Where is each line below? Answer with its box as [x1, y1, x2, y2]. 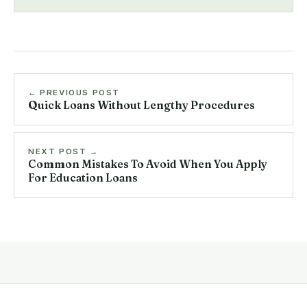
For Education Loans [28, 171, 138, 184]
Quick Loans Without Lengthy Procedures [28, 98, 255, 112]
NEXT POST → [28, 146, 99, 156]
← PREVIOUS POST [28, 87, 121, 97]
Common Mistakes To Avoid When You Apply [28, 157, 267, 171]
